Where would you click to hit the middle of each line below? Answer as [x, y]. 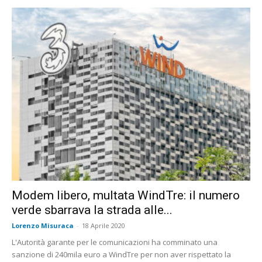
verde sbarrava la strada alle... [92, 210]
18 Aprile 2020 [104, 225]
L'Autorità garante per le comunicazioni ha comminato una [115, 242]
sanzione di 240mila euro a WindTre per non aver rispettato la [121, 254]
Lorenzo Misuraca [43, 225]
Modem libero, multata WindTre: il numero [126, 195]
